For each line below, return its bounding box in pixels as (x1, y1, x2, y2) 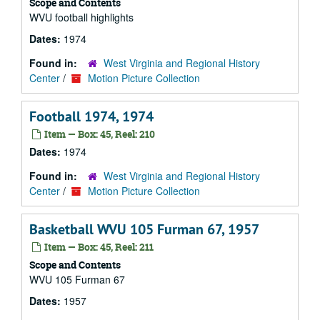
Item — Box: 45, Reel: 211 (42, 240, 154, 254)
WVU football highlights (29, 10, 134, 24)
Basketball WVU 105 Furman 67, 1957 (29, 220, 259, 239)
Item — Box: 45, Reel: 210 (42, 127, 155, 141)
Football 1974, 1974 (29, 107, 154, 126)
